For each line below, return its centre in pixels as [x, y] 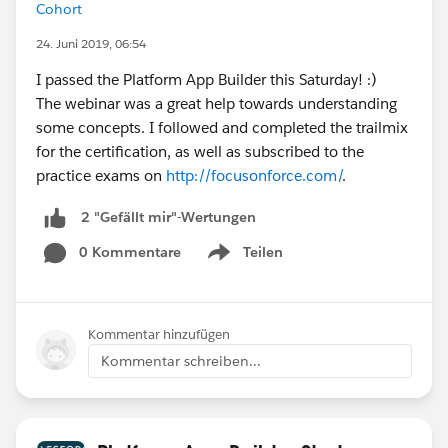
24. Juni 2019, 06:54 [91, 43]
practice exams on [101, 175]
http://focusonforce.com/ [254, 175]
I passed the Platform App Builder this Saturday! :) [206, 79]
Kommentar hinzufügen [159, 334]
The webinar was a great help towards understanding [216, 103]
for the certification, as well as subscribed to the [200, 151]
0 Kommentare [130, 251]
